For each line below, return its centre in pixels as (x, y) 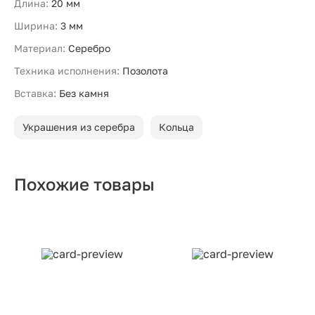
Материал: (40, 48)
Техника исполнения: (67, 71)
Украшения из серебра (79, 127)
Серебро (89, 48)
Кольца (176, 127)
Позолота (145, 71)
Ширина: (36, 26)
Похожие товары (84, 184)
